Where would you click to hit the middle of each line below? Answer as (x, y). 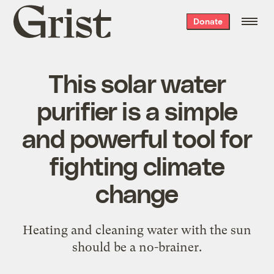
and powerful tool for (137, 137)
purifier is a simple (137, 110)
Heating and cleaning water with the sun (137, 230)
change (137, 192)
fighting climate (137, 165)
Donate (208, 21)
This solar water (137, 82)
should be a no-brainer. (137, 247)
